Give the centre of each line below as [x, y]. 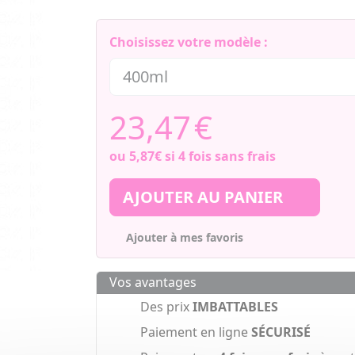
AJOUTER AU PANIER [204, 197]
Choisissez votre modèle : [188, 42]
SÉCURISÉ [281, 332]
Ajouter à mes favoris [185, 238]
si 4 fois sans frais [218, 157]
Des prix [166, 307]
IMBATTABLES [235, 307]
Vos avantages [153, 282]
